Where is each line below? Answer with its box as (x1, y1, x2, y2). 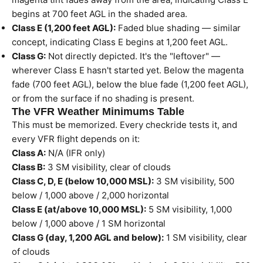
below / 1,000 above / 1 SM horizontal (12, 218, 166, 229)
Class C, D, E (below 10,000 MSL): (12, 176, 154, 187)
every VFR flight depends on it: (12, 133, 140, 144)
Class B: (12, 161, 45, 173)
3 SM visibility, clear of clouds (45, 161, 171, 173)
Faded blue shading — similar (116, 22, 241, 33)
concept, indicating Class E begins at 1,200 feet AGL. (12, 36, 228, 48)
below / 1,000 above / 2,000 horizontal (12, 190, 169, 201)
